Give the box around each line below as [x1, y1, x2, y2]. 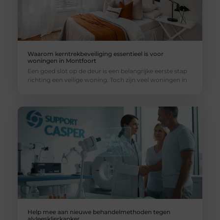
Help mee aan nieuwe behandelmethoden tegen [27, 208, 170, 216]
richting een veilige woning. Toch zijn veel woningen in [27, 76, 187, 84]
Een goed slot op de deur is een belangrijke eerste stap [27, 67, 187, 75]
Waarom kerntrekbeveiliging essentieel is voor [27, 50, 164, 58]
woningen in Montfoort [27, 57, 96, 65]
